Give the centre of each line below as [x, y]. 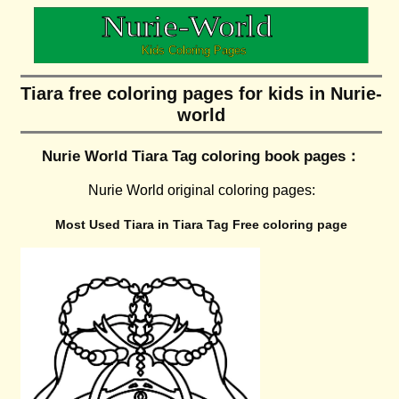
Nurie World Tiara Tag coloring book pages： [202, 157]
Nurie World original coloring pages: [201, 191]
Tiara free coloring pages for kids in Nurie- [202, 94]
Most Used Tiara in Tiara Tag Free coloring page [202, 225]
